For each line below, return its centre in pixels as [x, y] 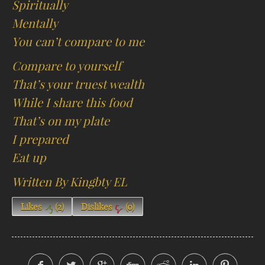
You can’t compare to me [78, 42]
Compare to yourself [67, 66]
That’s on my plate [61, 121]
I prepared [40, 140]
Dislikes [96, 207]
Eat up [29, 158]
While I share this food [72, 103]
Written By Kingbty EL [70, 182]
